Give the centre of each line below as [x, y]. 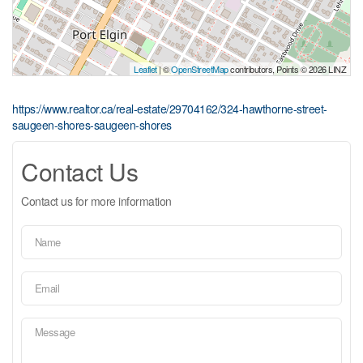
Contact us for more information [96, 201]
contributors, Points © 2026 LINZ [287, 68]
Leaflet [145, 68]
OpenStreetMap [200, 68]
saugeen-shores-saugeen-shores [92, 124]
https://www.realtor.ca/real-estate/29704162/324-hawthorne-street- [170, 108]
